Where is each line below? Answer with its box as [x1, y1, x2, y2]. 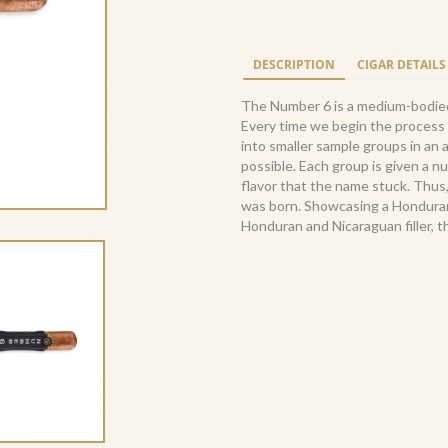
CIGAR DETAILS [356, 56, 446, 73]
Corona [236, 29, 285, 48]
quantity [236, 69, 293, 88]
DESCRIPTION [252, 56, 335, 73]
